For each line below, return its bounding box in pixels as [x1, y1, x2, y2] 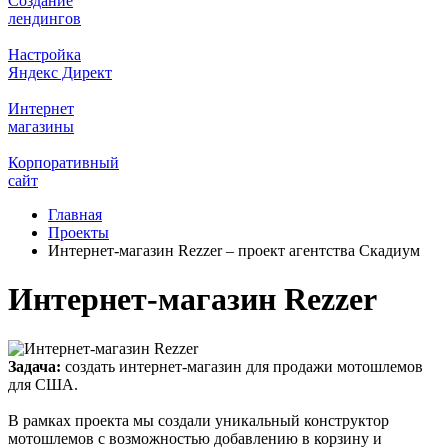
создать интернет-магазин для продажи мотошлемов [61, 357, 423, 375]
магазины [8, 118, 74, 135]
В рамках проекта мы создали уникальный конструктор [8, 411, 389, 429]
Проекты [48, 224, 109, 241]
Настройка [8, 46, 81, 63]
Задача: [8, 357, 61, 375]
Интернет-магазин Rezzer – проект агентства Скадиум [48, 242, 420, 259]
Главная [48, 206, 102, 223]
